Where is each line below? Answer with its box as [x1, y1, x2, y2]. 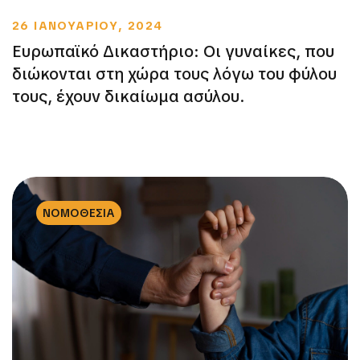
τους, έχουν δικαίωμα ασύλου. [12, 86, 245, 108]
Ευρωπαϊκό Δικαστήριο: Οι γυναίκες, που [12, 41, 334, 63]
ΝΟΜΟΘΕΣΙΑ [43, 206, 115, 221]
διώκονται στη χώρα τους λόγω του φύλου [12, 63, 337, 85]
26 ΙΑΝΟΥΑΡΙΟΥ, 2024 [12, 18, 163, 34]
